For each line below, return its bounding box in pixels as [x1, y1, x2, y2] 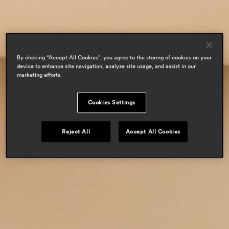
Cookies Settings [87, 98, 135, 106]
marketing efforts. [17, 71, 62, 78]
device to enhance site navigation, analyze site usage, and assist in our [17, 62, 196, 70]
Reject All [62, 127, 90, 135]
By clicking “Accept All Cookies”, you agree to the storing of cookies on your [17, 53, 212, 61]
